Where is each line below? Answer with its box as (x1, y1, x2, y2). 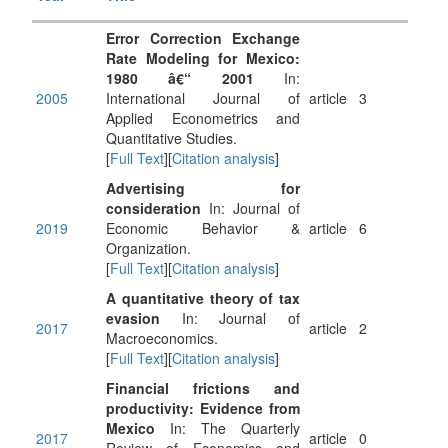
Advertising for (106, 178, 300, 198)
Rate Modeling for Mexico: (106, 48, 300, 68)
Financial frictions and (106, 378, 300, 398)
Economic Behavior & (106, 218, 300, 238)
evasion (106, 308, 160, 328)
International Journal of (106, 88, 300, 108)
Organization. (106, 238, 191, 258)
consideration (106, 198, 201, 218)
